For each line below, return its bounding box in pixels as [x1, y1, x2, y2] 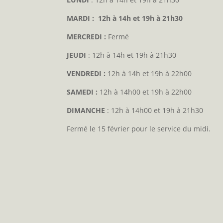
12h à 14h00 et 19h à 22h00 [98, 87, 192, 97]
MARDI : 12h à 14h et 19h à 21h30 [67, 13, 183, 23]
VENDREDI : [67, 69, 106, 79]
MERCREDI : [67, 32, 107, 42]
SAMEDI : [67, 87, 98, 97]
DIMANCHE [67, 106, 106, 115]
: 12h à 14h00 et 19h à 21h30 [105, 106, 204, 115]
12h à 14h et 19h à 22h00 [106, 69, 192, 79]
